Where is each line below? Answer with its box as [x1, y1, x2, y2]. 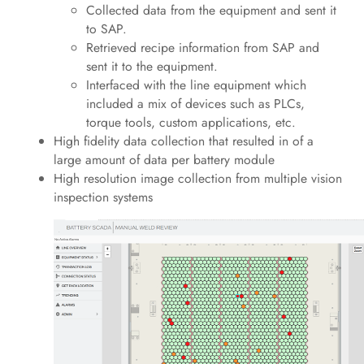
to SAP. [85, 19, 131, 38]
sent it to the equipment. [85, 56, 222, 76]
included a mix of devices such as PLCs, [85, 93, 305, 113]
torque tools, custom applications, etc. [85, 112, 300, 132]
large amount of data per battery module [53, 149, 275, 169]
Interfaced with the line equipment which [85, 75, 306, 94]
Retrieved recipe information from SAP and [85, 37, 319, 57]
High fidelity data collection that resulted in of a [53, 131, 314, 150]
